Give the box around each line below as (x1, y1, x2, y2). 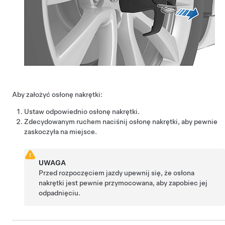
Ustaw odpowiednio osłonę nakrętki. (24, 107, 140, 116)
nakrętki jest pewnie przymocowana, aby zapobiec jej (39, 179, 208, 187)
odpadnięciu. (39, 189, 81, 197)
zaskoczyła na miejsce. (24, 128, 97, 136)
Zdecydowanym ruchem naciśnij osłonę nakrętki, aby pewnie (24, 118, 217, 126)
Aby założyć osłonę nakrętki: (12, 90, 102, 98)
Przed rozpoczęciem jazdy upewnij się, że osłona (39, 169, 195, 177)
